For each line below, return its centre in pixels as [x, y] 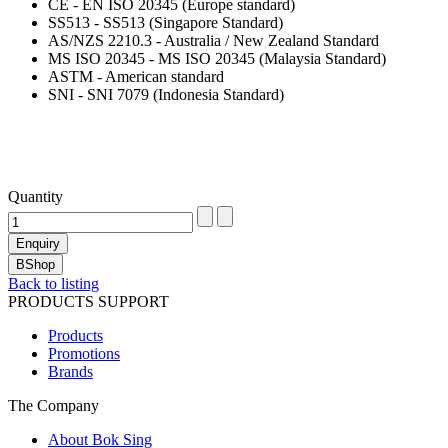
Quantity [35, 197]
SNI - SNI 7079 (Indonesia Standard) [166, 95]
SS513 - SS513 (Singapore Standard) [165, 23]
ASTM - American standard [136, 77]
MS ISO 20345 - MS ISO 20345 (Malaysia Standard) [217, 59]
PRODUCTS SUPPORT [88, 302]
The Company [53, 406]
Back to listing [53, 284]
